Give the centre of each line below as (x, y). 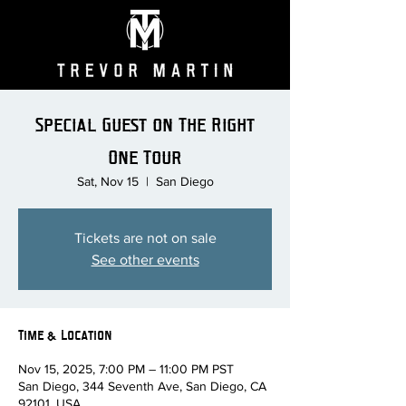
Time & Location (65, 334)
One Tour (145, 156)
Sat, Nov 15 (107, 181)
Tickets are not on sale (145, 238)
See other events (145, 260)
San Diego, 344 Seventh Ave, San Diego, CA (142, 386)
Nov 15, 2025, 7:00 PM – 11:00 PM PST (126, 369)
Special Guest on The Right (145, 124)
